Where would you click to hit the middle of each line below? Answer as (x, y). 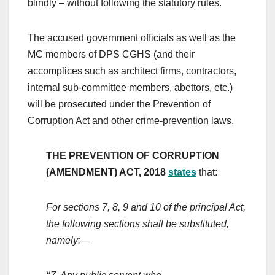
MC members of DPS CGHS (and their (111, 55)
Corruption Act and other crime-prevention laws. (131, 121)
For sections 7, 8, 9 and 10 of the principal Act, (146, 207)
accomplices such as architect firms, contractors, (132, 71)
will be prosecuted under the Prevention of (119, 104)
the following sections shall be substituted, (137, 224)
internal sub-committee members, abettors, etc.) (130, 88)
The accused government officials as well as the (132, 38)
